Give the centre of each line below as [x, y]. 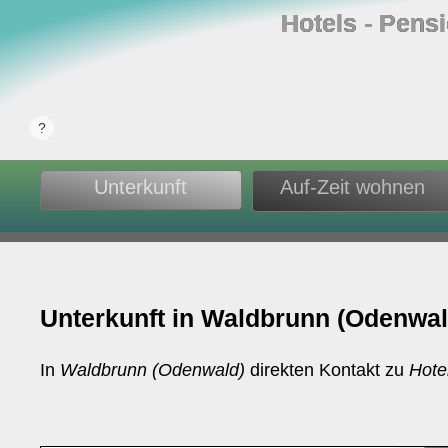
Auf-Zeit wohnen [352, 187]
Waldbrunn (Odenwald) [153, 370]
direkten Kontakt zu [327, 370]
